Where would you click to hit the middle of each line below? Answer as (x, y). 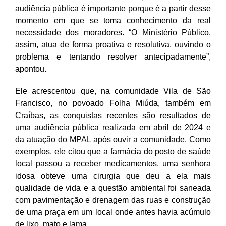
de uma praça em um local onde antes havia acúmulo (113, 212)
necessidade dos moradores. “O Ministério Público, (113, 32)
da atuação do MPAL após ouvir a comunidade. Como (113, 139)
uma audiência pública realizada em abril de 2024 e (113, 127)
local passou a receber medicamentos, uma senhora (113, 163)
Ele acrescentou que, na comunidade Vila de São (113, 91)
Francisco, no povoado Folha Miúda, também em (113, 103)
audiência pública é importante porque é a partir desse (113, 8)
